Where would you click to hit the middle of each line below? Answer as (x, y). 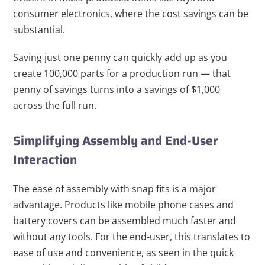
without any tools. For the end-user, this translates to (132, 237)
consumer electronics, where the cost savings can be (131, 14)
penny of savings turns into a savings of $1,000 (117, 90)
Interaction (45, 160)
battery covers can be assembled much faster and (125, 221)
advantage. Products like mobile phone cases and (124, 205)
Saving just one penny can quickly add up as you (120, 58)
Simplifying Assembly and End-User (116, 141)
